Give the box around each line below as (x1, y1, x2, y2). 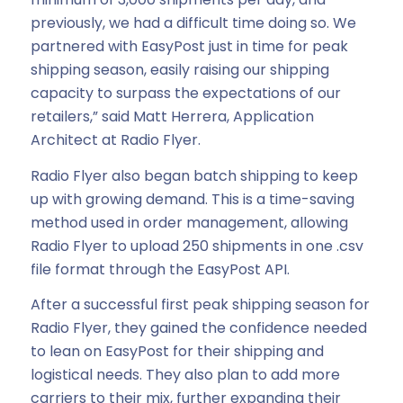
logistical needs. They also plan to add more (30, 364, 340, 386)
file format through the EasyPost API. (30, 258, 290, 280)
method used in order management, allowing (30, 211, 348, 233)
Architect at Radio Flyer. (30, 129, 201, 150)
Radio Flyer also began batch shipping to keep (30, 165, 358, 186)
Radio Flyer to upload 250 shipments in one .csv (30, 235, 363, 256)
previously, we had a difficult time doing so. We (30, 12, 356, 33)
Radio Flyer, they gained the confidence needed (30, 318, 367, 339)
